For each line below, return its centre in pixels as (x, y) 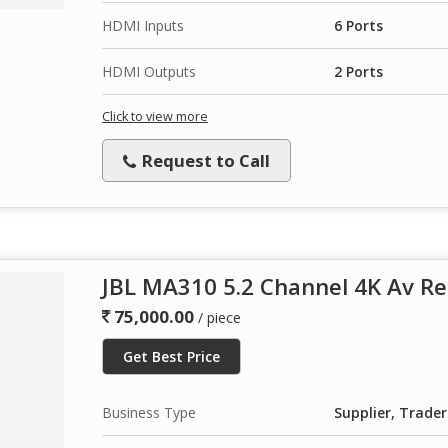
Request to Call (204, 160)
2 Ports (358, 71)
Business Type (149, 412)
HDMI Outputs (149, 71)
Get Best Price (171, 356)
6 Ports (358, 25)
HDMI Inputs (143, 25)
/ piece (219, 317)
